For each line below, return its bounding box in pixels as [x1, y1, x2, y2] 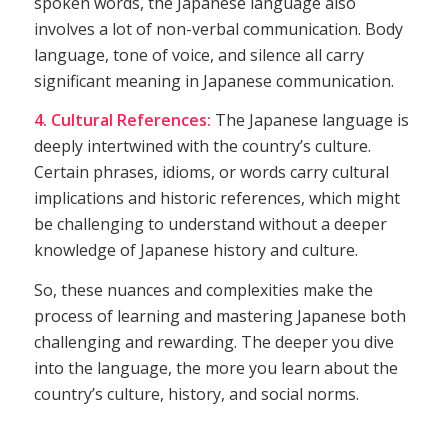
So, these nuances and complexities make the [33, 278, 373, 301]
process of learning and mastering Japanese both [33, 304, 406, 327]
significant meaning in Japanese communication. [33, 69, 394, 92]
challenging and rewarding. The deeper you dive [33, 330, 394, 353]
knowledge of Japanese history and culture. [33, 239, 358, 262]
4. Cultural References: [33, 109, 211, 132]
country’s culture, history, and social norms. [33, 382, 359, 405]
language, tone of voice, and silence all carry [33, 43, 364, 66]
